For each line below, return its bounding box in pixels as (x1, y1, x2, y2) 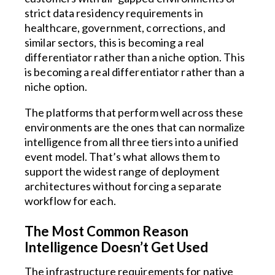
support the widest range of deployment (25, 165, 220, 178)
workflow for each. (25, 194, 116, 207)
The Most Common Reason (25, 223, 188, 239)
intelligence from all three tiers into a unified (25, 135, 238, 149)
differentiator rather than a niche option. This (25, 50, 245, 64)
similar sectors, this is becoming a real (25, 36, 204, 49)
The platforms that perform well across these (25, 106, 244, 119)
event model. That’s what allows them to (25, 150, 220, 163)
